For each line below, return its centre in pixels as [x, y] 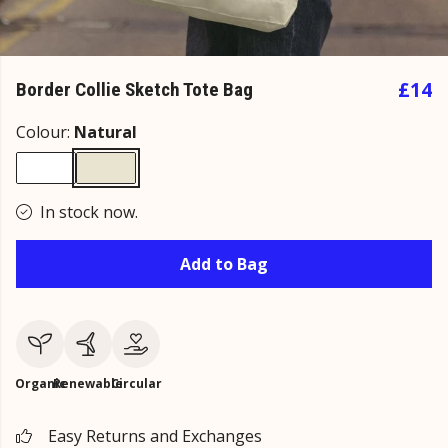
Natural [105, 132]
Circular [136, 383]
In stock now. [89, 212]
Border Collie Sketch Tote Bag [134, 89]
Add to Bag [224, 264]
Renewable [88, 383]
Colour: [45, 132]
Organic [40, 383]
